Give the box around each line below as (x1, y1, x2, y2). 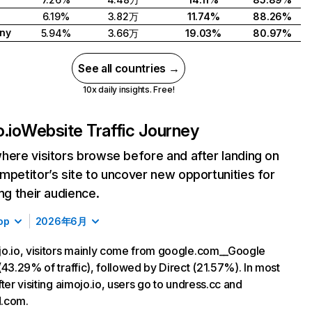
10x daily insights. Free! (83, 84, 175, 95)
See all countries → (78, 61, 180, 75)
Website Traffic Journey (21, 120, 199, 141)
